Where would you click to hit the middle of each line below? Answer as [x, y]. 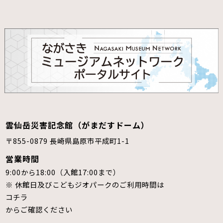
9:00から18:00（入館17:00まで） [63, 172]
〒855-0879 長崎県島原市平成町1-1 [68, 141]
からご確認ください [39, 210]
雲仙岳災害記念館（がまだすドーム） [78, 125]
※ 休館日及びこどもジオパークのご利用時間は [85, 185]
